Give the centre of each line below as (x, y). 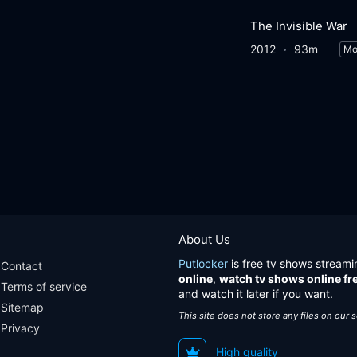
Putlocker (203, 263)
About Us (204, 239)
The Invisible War (298, 26)
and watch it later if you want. (256, 294)
